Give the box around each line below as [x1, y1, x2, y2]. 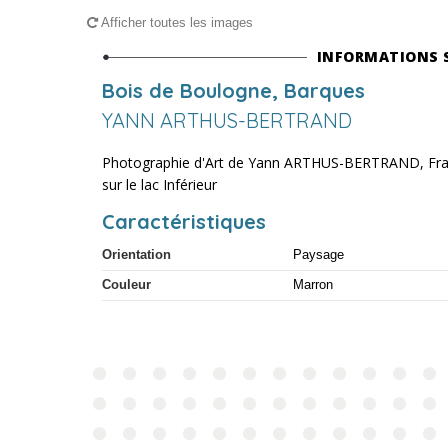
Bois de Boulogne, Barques [102, 78, 365, 103]
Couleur [102, 277, 151, 292]
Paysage [293, 247, 344, 262]
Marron [293, 277, 333, 292]
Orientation [102, 247, 171, 262]
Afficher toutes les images [98, 15, 253, 30]
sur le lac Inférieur [102, 175, 217, 194]
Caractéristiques [102, 209, 266, 234]
